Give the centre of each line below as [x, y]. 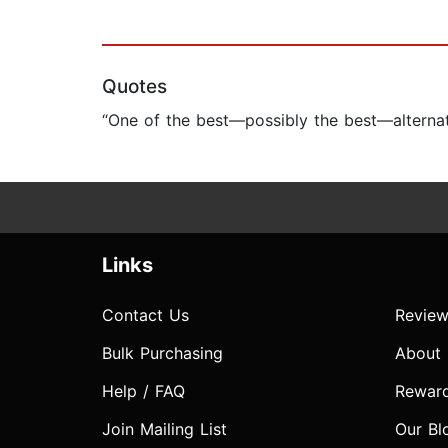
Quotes [134, 87]
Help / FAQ [143, 391]
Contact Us [145, 315]
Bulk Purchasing [162, 353]
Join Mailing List [164, 429]
